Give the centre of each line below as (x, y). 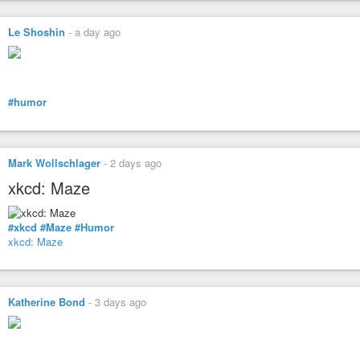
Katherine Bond (47, 301)
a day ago (98, 32)
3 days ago (121, 301)
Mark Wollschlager (54, 162)
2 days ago (136, 162)
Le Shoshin (37, 32)
